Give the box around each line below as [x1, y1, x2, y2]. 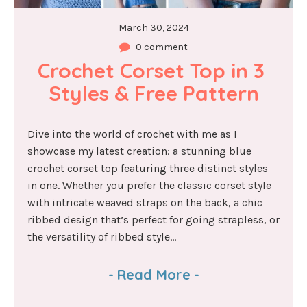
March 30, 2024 [118, 22, 189, 34]
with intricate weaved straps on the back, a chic [27, 196, 262, 210]
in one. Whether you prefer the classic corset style [27, 179, 271, 193]
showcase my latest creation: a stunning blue [27, 145, 251, 158]
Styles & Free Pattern [48, 80, 259, 107]
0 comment [136, 41, 188, 53]
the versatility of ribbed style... [27, 230, 176, 244]
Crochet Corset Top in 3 [37, 58, 265, 84]
